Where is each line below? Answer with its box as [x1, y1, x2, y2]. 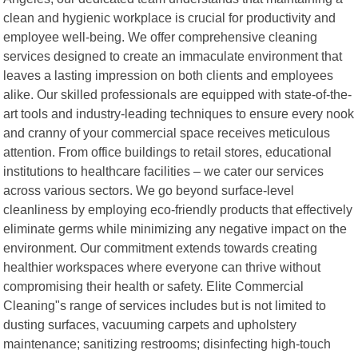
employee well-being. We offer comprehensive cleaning [3, 29, 318, 44]
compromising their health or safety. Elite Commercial [3, 278, 304, 293]
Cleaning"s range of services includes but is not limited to [3, 297, 327, 312]
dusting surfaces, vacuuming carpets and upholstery [3, 316, 297, 332]
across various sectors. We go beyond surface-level [3, 182, 295, 197]
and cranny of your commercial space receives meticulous [3, 125, 331, 140]
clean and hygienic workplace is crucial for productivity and [3, 10, 336, 25]
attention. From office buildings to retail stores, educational [3, 144, 332, 159]
